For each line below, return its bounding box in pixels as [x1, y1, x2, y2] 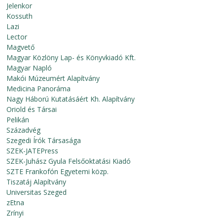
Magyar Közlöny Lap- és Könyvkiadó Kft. [6, 53, 136, 62]
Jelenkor [6, 1, 33, 10]
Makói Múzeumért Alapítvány [6, 74, 100, 83]
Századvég [6, 125, 41, 135]
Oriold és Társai [6, 105, 57, 114]
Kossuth [6, 11, 33, 21]
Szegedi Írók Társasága [6, 136, 81, 145]
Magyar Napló [6, 63, 52, 73]
